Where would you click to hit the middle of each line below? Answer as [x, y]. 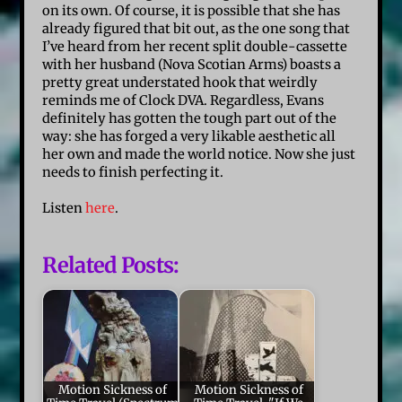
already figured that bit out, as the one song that [197, 29]
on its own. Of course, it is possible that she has [192, 11]
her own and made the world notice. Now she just [199, 155]
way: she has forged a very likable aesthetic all [189, 137]
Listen [64, 208]
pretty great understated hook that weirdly [180, 83]
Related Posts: [111, 265]
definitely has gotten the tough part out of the [190, 119]
